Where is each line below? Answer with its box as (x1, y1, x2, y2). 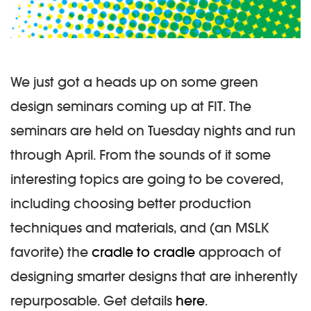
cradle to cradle (92, 244, 195, 261)
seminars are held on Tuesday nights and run (10, 122, 296, 140)
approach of (195, 244, 281, 261)
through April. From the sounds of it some (10, 146, 271, 164)
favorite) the (10, 244, 92, 261)
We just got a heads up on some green (10, 74, 258, 91)
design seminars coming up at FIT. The (10, 98, 251, 115)
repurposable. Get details (10, 292, 176, 310)
